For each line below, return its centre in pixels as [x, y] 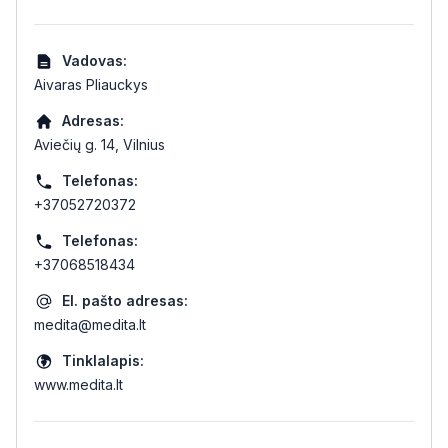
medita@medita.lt [90, 324]
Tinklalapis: [103, 360]
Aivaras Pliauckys [91, 84]
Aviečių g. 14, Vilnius [99, 144]
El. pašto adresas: [125, 300]
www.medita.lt [78, 384]
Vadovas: [94, 60]
